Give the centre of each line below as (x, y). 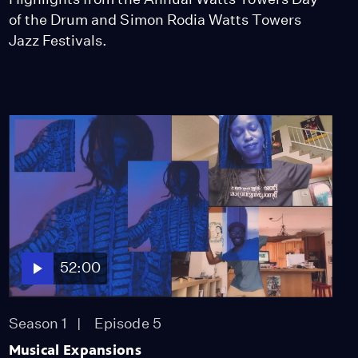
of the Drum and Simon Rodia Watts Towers (155, 19)
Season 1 (38, 323)
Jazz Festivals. (58, 40)
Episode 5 (128, 323)
